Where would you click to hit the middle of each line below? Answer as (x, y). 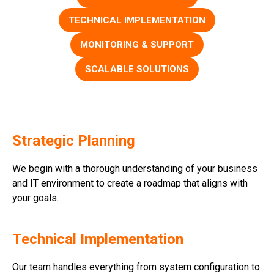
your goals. (35, 198)
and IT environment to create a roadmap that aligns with (130, 183)
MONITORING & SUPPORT (137, 44)
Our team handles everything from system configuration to (136, 267)
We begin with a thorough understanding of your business (135, 168)
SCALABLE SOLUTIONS (137, 69)
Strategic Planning (74, 140)
